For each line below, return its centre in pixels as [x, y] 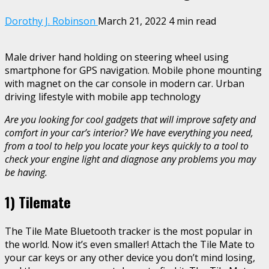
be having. [27, 172]
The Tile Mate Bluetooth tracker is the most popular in [128, 231]
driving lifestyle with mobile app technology [103, 96]
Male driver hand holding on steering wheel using [117, 57]
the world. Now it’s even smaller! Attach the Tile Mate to [130, 244]
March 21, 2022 [133, 21]
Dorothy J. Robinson [51, 21]
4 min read [192, 21]
